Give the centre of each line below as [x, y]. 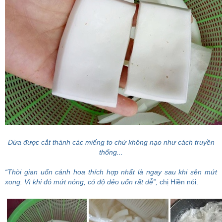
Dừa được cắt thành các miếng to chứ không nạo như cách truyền [111, 142]
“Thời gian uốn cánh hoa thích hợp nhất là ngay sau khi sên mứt [111, 172]
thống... [111, 152]
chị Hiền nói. [178, 182]
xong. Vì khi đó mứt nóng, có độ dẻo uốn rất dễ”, [81, 182]
